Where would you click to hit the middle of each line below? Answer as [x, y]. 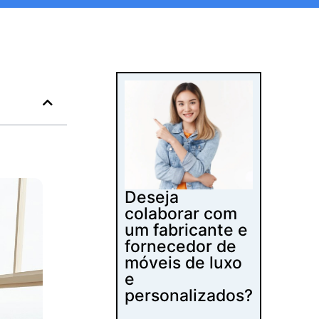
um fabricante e [187, 230]
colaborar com [181, 214]
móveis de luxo [184, 263]
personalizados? [189, 296]
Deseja [152, 198]
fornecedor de [181, 247]
